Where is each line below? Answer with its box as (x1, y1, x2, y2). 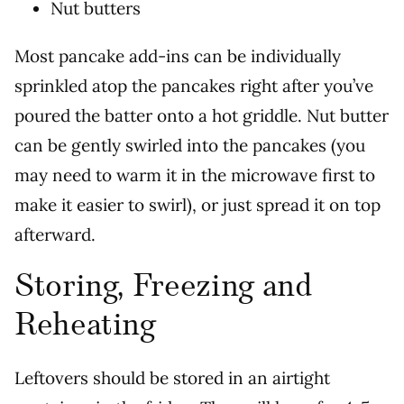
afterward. (14, 224, 100, 246)
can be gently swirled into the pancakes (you (14, 134, 365, 157)
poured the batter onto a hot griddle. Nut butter (14, 105, 389, 127)
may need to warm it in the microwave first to (14, 164, 375, 187)
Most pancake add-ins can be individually (14, 45, 341, 68)
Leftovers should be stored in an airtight (14, 367, 330, 390)
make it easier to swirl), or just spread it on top (14, 194, 381, 216)
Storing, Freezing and (14, 266, 312, 308)
